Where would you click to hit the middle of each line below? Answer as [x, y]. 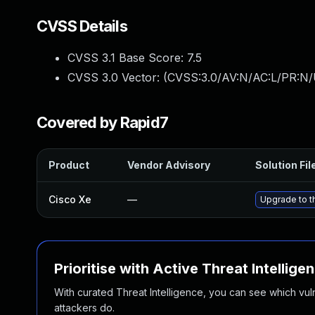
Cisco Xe [70, 199]
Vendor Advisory [169, 165]
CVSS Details [82, 26]
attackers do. [84, 308]
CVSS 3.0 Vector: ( [117, 77]
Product [69, 165]
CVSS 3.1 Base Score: [127, 58]
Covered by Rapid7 [103, 122]
